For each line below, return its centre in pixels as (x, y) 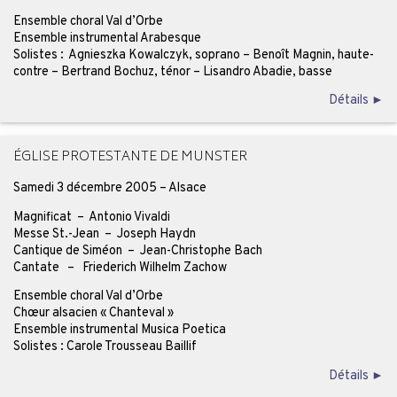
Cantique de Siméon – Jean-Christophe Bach (137, 250)
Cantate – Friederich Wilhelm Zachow (120, 267)
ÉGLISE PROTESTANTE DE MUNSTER (130, 158)
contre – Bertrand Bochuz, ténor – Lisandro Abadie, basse (172, 71)
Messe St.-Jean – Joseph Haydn (104, 234)
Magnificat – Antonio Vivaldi (91, 217)
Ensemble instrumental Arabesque (107, 38)
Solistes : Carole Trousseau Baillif (105, 347)
